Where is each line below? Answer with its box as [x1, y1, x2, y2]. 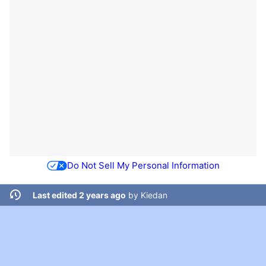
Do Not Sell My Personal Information [66, 160, 220, 172]
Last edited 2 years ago [32, 189, 126, 200]
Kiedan [140, 189, 167, 200]
